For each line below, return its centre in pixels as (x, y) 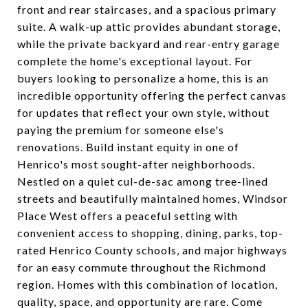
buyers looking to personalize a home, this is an (143, 78)
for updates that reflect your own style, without (143, 112)
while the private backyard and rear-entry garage (148, 44)
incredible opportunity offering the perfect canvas (152, 95)
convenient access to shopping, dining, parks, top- (150, 233)
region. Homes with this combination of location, (147, 284)
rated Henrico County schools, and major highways (152, 250)
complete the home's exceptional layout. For (135, 61)
